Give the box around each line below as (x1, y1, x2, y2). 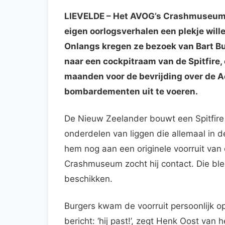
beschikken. (64, 173, 113, 184)
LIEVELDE (64, 11, 104, 21)
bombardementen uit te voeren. (64, 86, 198, 96)
